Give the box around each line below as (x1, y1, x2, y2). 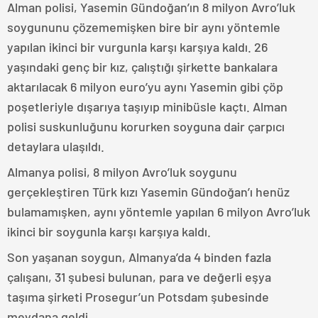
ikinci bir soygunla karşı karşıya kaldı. (7, 224, 211, 240)
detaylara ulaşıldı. (7, 138, 104, 155)
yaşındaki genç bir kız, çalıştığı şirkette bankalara (7, 59, 278, 75)
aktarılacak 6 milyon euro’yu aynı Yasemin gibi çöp (7, 79, 283, 95)
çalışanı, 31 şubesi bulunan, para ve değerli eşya (7, 269, 271, 285)
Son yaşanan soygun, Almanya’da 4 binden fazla (7, 249, 271, 265)
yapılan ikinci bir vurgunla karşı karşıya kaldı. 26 (7, 39, 268, 55)
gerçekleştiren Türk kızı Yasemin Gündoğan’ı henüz (7, 184, 290, 200)
